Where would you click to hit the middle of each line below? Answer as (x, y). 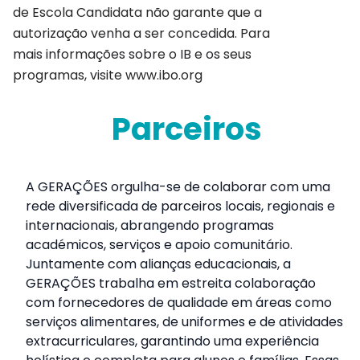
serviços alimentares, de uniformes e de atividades (184, 321)
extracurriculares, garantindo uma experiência (172, 341)
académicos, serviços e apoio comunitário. (159, 244)
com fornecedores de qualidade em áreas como (179, 302)
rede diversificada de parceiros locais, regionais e (180, 206)
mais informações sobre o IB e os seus (132, 54)
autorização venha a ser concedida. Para (141, 33)
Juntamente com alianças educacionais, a (158, 264)
